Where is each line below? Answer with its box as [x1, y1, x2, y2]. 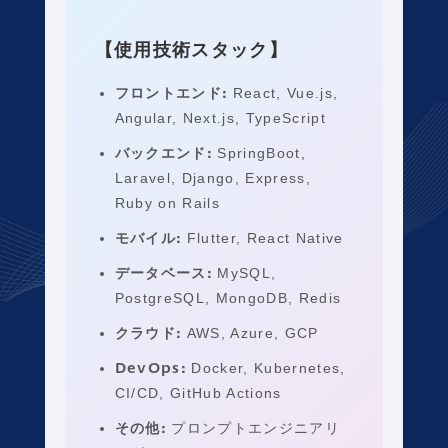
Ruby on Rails [114, 195, 221, 211]
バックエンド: [114, 144, 213, 163]
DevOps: [114, 359, 187, 378]
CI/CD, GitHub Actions [114, 385, 282, 401]
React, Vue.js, [227, 85, 339, 101]
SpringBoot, [212, 145, 307, 161]
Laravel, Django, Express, [114, 170, 312, 186]
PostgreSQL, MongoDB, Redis [114, 290, 342, 306]
